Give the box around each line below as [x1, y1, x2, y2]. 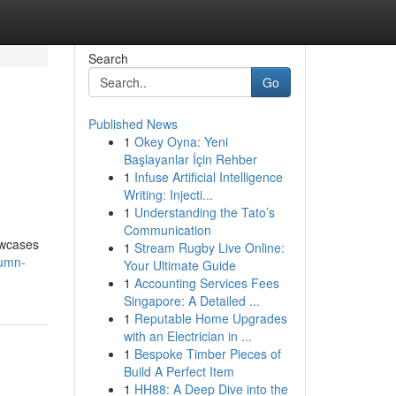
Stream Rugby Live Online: [133, 239, 285, 256]
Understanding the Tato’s [133, 203, 275, 221]
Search [88, 49, 128, 67]
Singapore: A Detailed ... [123, 292, 260, 309]
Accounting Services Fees [133, 274, 279, 292]
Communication [123, 221, 211, 239]
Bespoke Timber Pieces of [133, 345, 281, 362]
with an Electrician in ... [123, 327, 252, 345]
